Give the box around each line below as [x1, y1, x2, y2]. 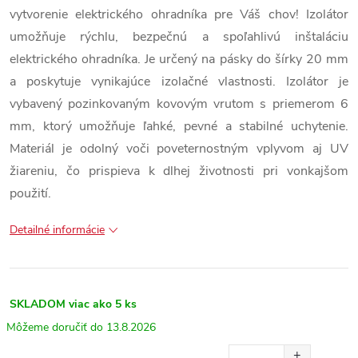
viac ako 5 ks [69, 296, 137, 312]
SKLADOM [10, 296, 66, 312]
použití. [10, 185, 51, 202]
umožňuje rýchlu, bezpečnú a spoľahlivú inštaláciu [10, 28, 348, 46]
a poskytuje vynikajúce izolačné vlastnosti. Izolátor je [10, 73, 348, 90]
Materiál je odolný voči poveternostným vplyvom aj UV [10, 140, 348, 157]
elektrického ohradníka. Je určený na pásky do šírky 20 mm [10, 50, 348, 68]
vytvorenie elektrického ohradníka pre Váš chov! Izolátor [10, 6, 348, 23]
